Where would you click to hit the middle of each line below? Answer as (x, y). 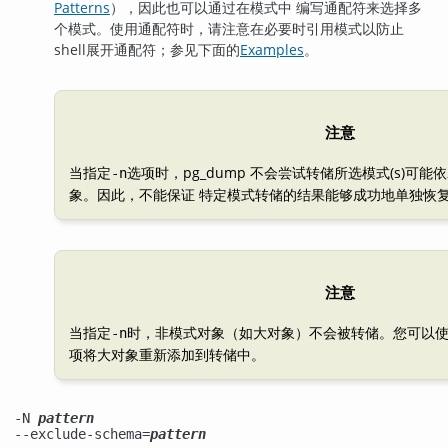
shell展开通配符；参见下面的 (147, 49)
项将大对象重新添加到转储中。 (167, 355)
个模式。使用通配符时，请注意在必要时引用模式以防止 (229, 28)
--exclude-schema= (82, 434)
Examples (272, 49)
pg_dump (214, 173)
